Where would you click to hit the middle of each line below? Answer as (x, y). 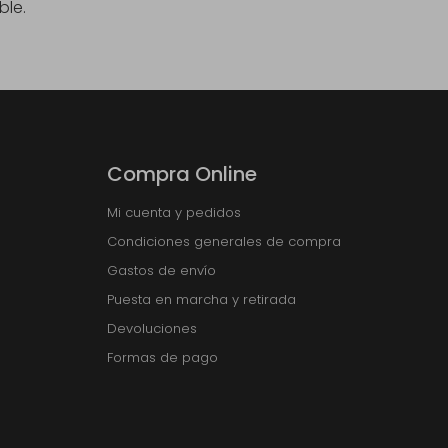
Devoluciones (152, 329)
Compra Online (182, 174)
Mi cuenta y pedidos (174, 213)
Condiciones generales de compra (224, 242)
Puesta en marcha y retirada (201, 300)
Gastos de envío (161, 271)
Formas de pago (162, 358)
